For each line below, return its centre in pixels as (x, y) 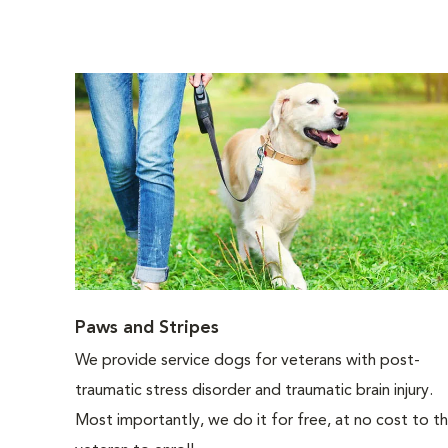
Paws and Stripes (146, 328)
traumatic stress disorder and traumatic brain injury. (253, 391)
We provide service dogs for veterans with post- (247, 361)
